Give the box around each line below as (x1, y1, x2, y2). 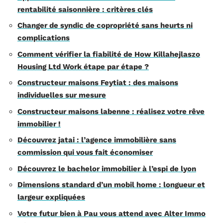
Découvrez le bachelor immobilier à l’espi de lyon (17, 164, 196, 173)
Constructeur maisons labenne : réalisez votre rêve (17, 107, 205, 116)
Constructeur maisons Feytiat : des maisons (17, 78, 178, 87)
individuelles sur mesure (17, 91, 106, 100)
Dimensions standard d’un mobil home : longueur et (17, 180, 205, 189)
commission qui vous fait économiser (17, 148, 153, 157)
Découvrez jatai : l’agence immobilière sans (17, 135, 176, 144)
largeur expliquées (17, 193, 85, 202)
